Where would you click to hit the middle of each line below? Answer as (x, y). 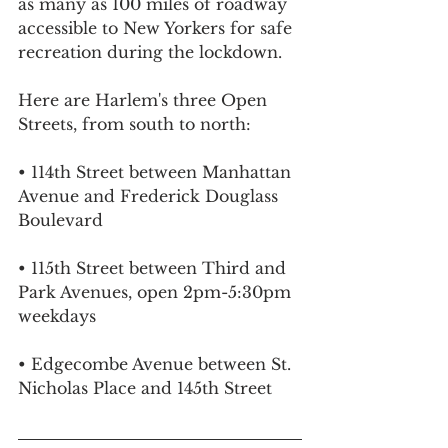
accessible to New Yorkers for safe (157, 28)
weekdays (57, 316)
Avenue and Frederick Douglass (150, 196)
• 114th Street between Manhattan (157, 172)
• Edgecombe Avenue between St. (157, 364)
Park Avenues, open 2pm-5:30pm (157, 292)
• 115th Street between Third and (154, 268)
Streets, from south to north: (134, 124)
